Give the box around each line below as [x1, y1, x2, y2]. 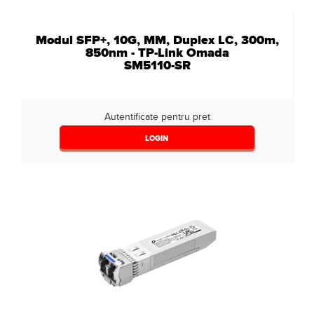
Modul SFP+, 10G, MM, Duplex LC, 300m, [35, 32, 279, 48]
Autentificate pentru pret [104, 111, 210, 123]
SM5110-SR [123, 57, 191, 74]
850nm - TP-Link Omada [85, 44, 229, 61]
